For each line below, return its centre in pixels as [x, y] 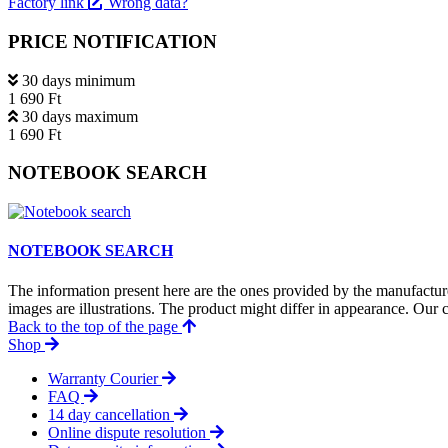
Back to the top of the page [95, 326]
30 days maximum [80, 116]
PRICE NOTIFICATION [112, 41]
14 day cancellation [111, 414]
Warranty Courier [105, 378]
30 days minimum [78, 80]
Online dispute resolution [129, 432]
